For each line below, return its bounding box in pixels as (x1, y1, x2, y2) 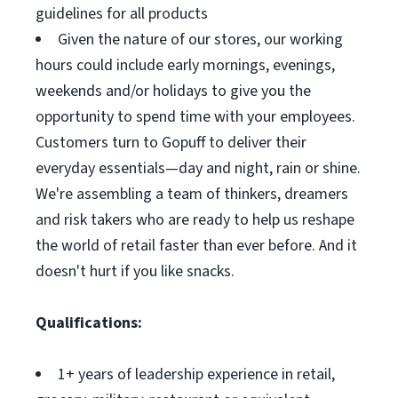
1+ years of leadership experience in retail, (58, 363, 335, 386)
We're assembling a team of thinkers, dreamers (36, 183, 348, 205)
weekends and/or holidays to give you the (36, 80, 311, 102)
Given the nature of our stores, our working (58, 28, 343, 51)
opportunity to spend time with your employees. (36, 106, 355, 128)
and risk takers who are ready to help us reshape (36, 209, 354, 231)
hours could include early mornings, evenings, (36, 54, 335, 76)
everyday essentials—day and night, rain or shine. (36, 157, 361, 179)
